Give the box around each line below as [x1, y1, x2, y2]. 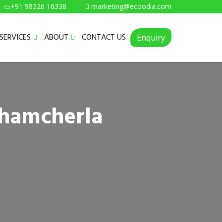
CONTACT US [82, 31, 126, 44]
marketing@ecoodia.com [91, 1, 171, 11]
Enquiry [137, 32, 165, 43]
